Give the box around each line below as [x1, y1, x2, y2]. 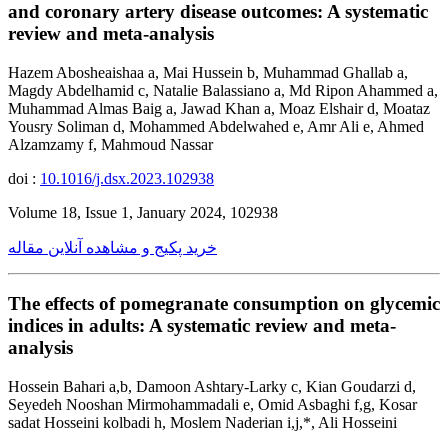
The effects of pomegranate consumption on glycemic [8, 293, 440, 315]
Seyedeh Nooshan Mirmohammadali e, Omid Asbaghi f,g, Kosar [8, 396, 417, 414]
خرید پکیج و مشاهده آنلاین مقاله [8, 238, 217, 256]
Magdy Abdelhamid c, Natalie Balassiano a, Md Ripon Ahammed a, [8, 81, 438, 99]
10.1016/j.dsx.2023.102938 [40, 169, 214, 187]
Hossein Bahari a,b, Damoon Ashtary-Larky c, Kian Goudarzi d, [8, 378, 416, 396]
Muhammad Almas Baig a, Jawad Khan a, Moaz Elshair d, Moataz [8, 99, 430, 117]
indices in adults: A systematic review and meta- [8, 315, 396, 337]
